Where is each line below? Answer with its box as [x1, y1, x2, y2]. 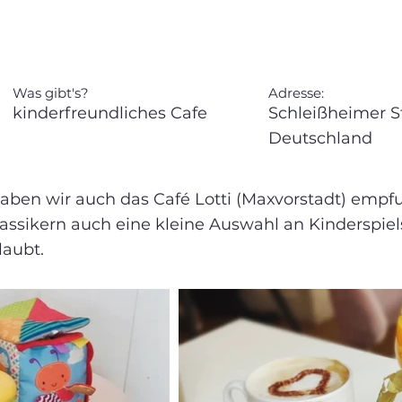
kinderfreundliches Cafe [13, 103, 207, 123]
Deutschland [268, 128, 372, 148]
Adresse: [268, 84, 324, 101]
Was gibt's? [13, 84, 89, 101]
